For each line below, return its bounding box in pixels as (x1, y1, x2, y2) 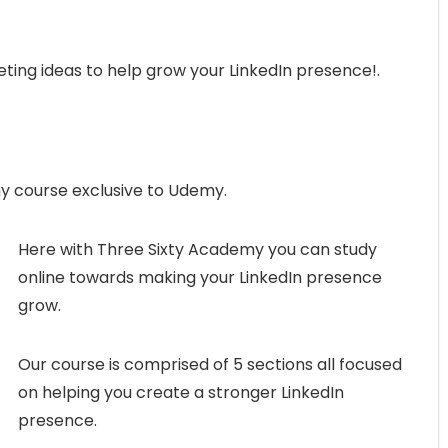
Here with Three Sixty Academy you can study (18, 237, 377, 261)
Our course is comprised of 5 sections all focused (18, 352, 402, 376)
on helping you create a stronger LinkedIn (18, 380, 344, 404)
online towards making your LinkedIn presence (18, 265, 382, 289)
